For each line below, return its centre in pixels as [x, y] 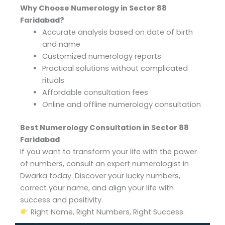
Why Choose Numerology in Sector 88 [93, 8]
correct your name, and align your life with [97, 188]
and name [61, 44]
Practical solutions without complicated [115, 68]
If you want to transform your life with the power [108, 151]
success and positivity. [62, 200]
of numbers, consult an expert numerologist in [104, 163]
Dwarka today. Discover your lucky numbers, [100, 176]
